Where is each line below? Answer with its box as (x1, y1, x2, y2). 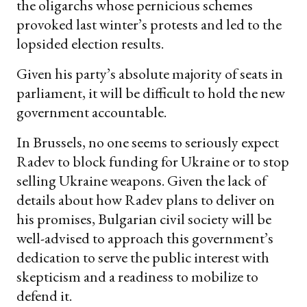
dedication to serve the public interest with (16, 247, 269, 268)
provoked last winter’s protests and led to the (16, 14, 282, 35)
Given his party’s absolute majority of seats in (16, 64, 283, 84)
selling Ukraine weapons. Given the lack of (16, 171, 267, 191)
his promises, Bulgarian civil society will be (16, 209, 271, 230)
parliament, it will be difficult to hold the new (16, 83, 285, 103)
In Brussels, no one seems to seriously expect (16, 132, 279, 153)
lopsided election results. (16, 34, 164, 54)
